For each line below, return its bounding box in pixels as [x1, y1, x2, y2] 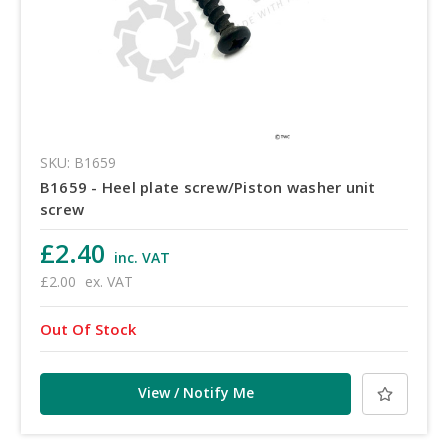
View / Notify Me [137, 383, 254, 403]
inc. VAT [113, 248, 170, 268]
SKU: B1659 [39, 153, 116, 173]
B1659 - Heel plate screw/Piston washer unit [39, 177, 376, 198]
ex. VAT [84, 272, 133, 292]
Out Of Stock [39, 319, 136, 340]
